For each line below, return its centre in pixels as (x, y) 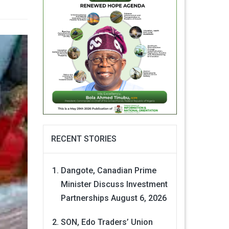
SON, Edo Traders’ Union (107, 222)
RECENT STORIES (84, 139)
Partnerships (85, 198)
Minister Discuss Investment (114, 185)
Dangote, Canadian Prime (108, 171)
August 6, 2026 (139, 198)
